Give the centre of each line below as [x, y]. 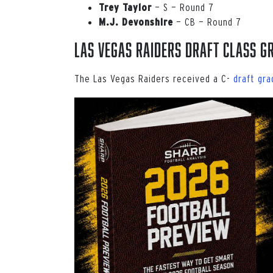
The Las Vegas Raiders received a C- [154, 78]
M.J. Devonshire [136, 22]
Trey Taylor [125, 7]
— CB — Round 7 [207, 21]
